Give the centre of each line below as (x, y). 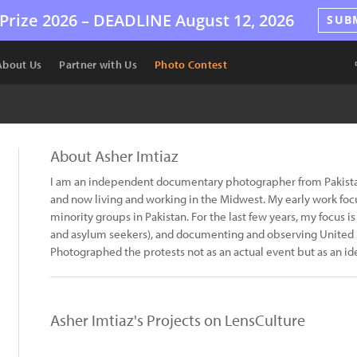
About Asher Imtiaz (114, 156)
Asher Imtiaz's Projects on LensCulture (178, 320)
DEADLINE (133, 20)
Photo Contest (190, 65)
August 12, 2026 (233, 20)
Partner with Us (98, 65)
